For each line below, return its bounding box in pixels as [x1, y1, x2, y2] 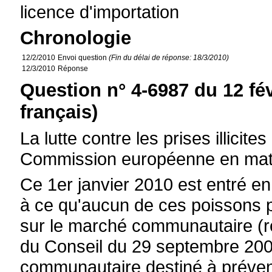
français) [20, 101, 98, 123]
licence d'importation [20, 2, 180, 22]
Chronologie [20, 27, 132, 49]
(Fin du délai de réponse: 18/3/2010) [109, 53, 229, 62]
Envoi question [58, 53, 109, 62]
